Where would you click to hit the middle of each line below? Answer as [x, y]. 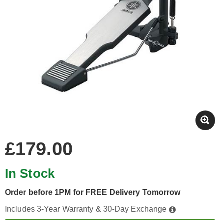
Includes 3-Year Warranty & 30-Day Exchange [87, 209]
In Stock [30, 173]
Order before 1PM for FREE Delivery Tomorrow [93, 192]
